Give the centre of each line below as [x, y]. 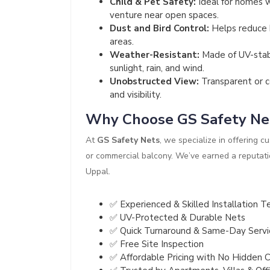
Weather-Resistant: [155, 55]
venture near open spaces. [164, 15]
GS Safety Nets [128, 140]
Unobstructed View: [154, 82]
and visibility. [136, 95]
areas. [122, 42]
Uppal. [98, 172]
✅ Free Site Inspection [157, 244]
